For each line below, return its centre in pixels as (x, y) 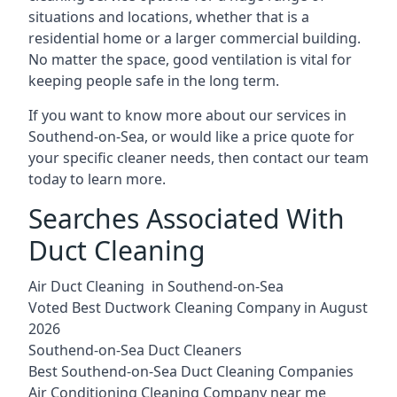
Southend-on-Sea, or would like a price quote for (191, 136)
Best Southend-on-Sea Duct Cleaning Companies (191, 371)
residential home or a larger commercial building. (195, 38)
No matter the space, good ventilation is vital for (190, 59)
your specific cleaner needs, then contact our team (198, 157)
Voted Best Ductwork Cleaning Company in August (198, 307)
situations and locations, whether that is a (169, 16)
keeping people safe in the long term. (154, 80)
